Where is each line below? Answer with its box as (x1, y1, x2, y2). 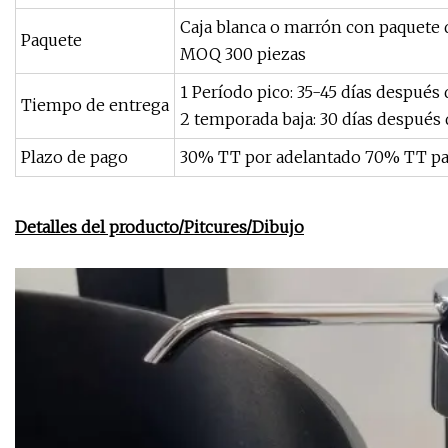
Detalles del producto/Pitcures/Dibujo (15, 217, 304, 238)
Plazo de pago (21, 147, 128, 168)
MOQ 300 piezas (180, 44, 306, 65)
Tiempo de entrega (21, 95, 169, 116)
